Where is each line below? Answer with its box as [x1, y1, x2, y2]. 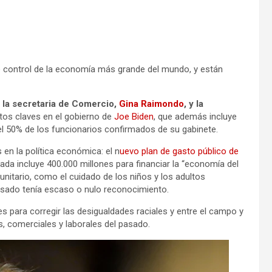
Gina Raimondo [119, 98, 184, 109]
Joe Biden [114, 110, 154, 122]
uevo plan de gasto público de [120, 145, 239, 157]
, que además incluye [154, 110, 237, 122]
